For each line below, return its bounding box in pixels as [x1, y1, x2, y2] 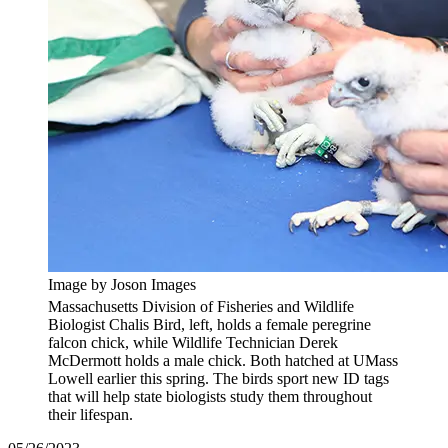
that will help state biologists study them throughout [48, 387, 372, 405]
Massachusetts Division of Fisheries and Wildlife [48, 297, 354, 315]
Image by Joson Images [48, 275, 196, 293]
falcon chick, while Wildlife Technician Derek [48, 333, 338, 351]
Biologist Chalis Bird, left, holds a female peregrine [48, 315, 371, 333]
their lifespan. [48, 405, 133, 423]
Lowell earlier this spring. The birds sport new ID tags [48, 369, 389, 387]
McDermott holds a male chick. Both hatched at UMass [48, 351, 398, 369]
